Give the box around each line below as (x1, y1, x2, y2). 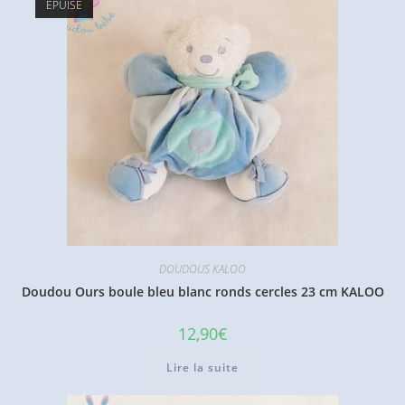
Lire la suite (166, 360, 239, 376)
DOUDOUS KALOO (159, 261, 246, 278)
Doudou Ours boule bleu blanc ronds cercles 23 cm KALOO (21, 283, 384, 301)
